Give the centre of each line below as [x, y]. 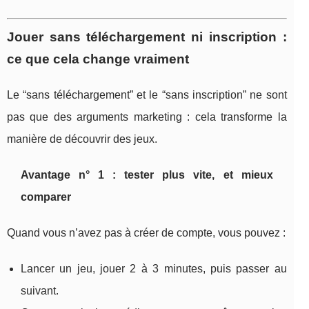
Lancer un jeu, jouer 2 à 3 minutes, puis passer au [154, 268]
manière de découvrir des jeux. [82, 139]
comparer [46, 197]
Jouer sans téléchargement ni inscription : [147, 37]
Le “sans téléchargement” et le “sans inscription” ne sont [147, 94]
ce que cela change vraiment [98, 59]
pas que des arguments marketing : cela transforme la [147, 117]
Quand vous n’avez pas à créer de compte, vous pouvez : [146, 232]
